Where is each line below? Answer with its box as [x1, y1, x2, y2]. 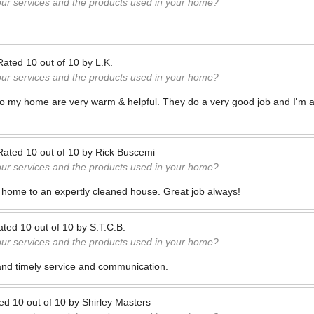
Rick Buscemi [95, 146, 155, 158]
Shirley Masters [82, 296, 151, 308]
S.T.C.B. [90, 221, 125, 233]
